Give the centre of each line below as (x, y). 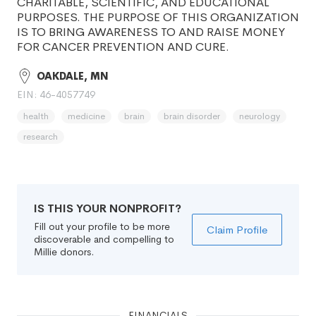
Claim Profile (237, 230)
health (36, 116)
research (41, 136)
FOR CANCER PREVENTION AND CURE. (123, 47)
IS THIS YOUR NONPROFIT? (108, 208)
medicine (86, 116)
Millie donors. (64, 252)
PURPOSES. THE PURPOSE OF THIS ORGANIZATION (158, 17)
